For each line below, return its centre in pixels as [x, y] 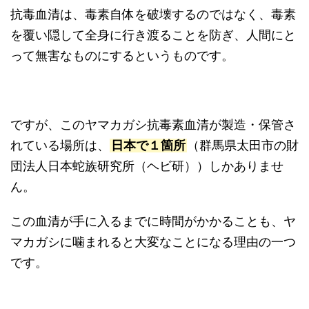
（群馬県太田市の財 [243, 145]
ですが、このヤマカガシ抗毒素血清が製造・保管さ [153, 124]
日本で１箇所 [148, 145]
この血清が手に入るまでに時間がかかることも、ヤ [153, 221]
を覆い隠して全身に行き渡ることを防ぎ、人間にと [153, 35]
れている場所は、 [60, 145]
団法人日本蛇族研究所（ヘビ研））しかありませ [147, 166]
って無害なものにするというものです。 [122, 56]
